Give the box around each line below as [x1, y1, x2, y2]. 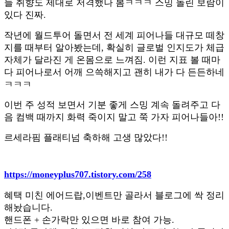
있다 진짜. [4, 9, 46, 20]
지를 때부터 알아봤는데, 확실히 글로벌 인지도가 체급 [4, 42, 224, 53]
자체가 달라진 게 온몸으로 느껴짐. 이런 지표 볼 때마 [4, 54, 220, 65]
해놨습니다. [4, 202, 53, 213]
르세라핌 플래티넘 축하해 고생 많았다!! [4, 132, 168, 143]
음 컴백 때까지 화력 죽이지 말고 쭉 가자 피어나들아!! [4, 111, 224, 122]
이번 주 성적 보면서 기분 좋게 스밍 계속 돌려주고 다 [4, 99, 220, 110]
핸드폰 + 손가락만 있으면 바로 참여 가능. [4, 214, 174, 225]
